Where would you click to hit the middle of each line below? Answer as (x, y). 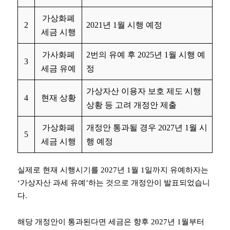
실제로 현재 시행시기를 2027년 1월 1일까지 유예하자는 (113, 170)
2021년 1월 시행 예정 (124, 25)
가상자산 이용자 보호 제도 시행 (144, 91)
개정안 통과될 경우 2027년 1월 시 (147, 127)
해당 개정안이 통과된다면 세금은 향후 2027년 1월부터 (111, 222)
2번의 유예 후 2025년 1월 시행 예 (146, 54)
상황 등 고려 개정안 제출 (131, 105)
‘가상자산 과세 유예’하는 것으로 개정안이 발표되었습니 (114, 183)
